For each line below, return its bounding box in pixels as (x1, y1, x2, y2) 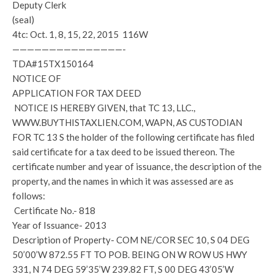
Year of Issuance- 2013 (12, 220, 106, 231)
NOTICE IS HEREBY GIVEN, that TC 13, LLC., (12, 102, 195, 113)
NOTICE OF (12, 73, 61, 84)
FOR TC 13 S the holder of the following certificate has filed (12, 131, 254, 143)
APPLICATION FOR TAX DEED (12, 87, 141, 98)
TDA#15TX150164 (12, 58, 94, 69)
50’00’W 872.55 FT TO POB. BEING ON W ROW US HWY (12, 249, 247, 260)
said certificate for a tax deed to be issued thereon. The (12, 146, 235, 157)
